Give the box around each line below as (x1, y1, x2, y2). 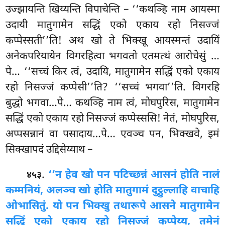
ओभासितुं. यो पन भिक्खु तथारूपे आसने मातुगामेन (6, 199, 219, 213)
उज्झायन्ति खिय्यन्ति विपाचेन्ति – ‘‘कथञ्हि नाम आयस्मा (6, 3, 219, 17)
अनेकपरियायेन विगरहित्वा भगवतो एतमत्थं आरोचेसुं (6, 49, 211, 64)
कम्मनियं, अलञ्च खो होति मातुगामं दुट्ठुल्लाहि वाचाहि (6, 183, 219, 198)
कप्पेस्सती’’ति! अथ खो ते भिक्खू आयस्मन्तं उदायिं (6, 34, 219, 48)
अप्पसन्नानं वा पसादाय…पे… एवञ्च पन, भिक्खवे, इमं (6, 127, 219, 142)
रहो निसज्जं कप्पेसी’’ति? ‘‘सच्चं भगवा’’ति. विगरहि (6, 80, 219, 95)
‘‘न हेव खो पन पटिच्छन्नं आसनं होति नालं (48, 168, 219, 182)
